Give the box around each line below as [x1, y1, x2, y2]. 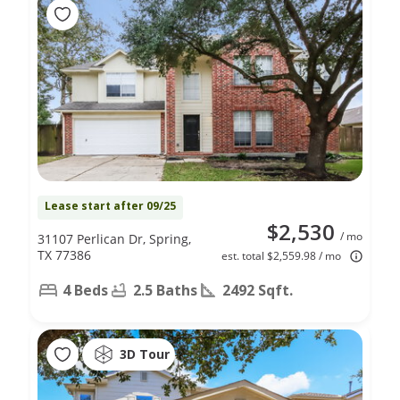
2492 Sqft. [222, 279, 293, 300]
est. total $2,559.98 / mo [221, 247, 341, 263]
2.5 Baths [133, 279, 197, 300]
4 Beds [62, 279, 108, 300]
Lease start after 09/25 [45, 197, 176, 213]
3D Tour [120, 346, 170, 363]
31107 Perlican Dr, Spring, [37, 229, 191, 247]
